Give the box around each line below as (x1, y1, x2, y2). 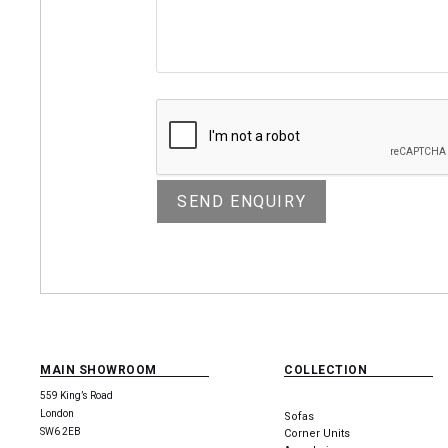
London (40, 407, 74, 419)
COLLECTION (284, 362, 368, 377)
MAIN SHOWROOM (40, 362, 157, 377)
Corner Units (284, 426, 351, 440)
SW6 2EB (40, 425, 81, 437)
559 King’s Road (40, 389, 113, 401)
